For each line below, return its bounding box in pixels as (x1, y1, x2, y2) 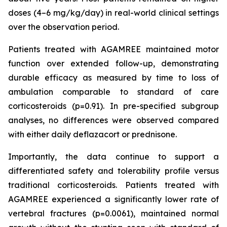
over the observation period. (8, 22, 119, 32)
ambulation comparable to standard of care (8, 87, 219, 97)
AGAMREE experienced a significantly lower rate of (8, 194, 219, 204)
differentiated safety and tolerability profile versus (8, 166, 219, 176)
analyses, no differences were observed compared (8, 115, 219, 125)
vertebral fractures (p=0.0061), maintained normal (8, 208, 219, 218)
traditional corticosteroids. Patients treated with (8, 180, 219, 190)
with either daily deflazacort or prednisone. (8, 129, 177, 139)
